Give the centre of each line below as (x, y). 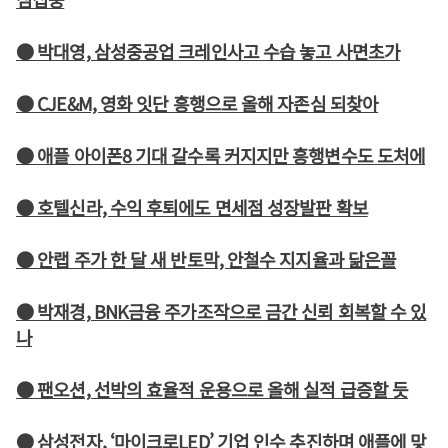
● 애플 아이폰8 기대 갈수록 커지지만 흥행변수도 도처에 (221, 155)
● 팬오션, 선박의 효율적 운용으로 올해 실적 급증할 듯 (212, 389)
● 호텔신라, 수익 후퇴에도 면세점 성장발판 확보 (192, 207)
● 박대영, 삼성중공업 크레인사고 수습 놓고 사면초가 (208, 51)
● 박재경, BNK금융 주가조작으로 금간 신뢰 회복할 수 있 (221, 311)
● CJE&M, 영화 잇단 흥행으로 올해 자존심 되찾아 (197, 103)
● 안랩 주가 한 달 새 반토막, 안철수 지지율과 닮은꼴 (206, 259)
